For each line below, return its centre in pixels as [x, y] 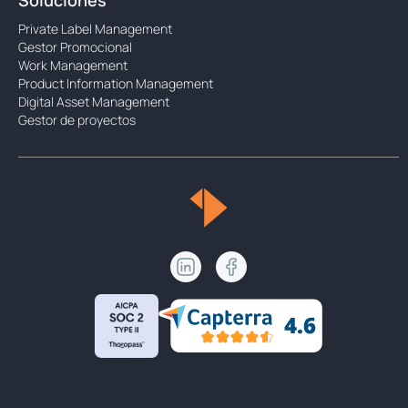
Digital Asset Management [94, 102]
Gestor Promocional [75, 47]
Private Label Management [95, 29]
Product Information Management [116, 84]
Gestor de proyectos [77, 120]
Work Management [73, 66]
